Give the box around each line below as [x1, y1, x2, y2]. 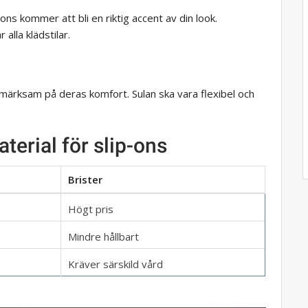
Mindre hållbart [68, 229, 139, 243]
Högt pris [68, 201, 113, 216]
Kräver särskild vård [68, 256, 163, 271]
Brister [68, 172, 102, 186]
